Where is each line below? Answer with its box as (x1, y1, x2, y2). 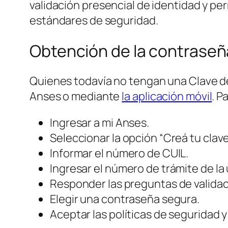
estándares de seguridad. (30, 13, 158, 28)
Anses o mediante (30, 89, 122, 104)
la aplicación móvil (122, 89, 212, 104)
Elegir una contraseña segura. (50, 191, 200, 207)
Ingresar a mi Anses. (50, 115, 149, 131)
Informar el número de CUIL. (50, 146, 189, 161)
